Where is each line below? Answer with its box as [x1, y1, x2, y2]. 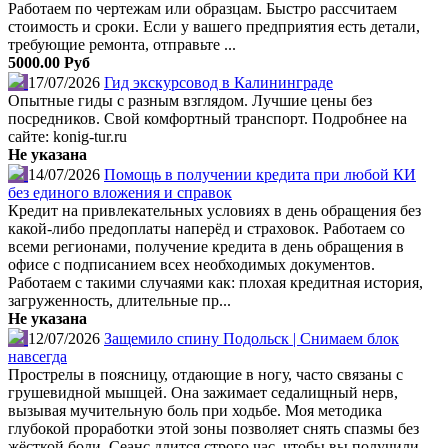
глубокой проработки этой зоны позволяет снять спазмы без [8, 419, 419, 437]
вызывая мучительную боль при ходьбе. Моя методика [8, 401, 382, 419]
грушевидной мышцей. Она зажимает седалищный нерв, [8, 383, 398, 401]
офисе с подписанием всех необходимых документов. [8, 255, 375, 273]
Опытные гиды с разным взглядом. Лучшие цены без [8, 91, 372, 109]
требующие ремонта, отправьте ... [8, 35, 236, 53]
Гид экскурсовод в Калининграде [104, 73, 333, 91]
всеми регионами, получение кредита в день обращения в [8, 237, 404, 255]
